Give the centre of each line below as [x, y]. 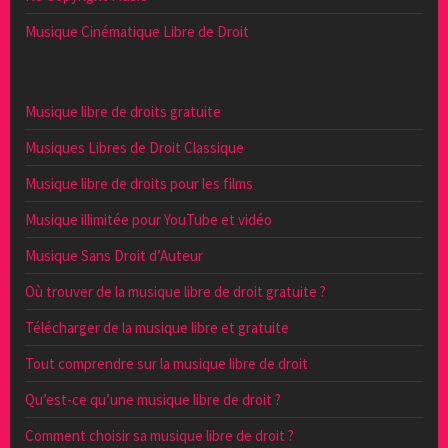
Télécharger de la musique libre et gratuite [157, 327]
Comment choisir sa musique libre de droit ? [159, 435]
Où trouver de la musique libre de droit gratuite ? [175, 291]
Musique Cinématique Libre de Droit [137, 31]
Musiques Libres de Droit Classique [134, 147]
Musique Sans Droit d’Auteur [114, 255]
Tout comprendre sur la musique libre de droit [166, 363]
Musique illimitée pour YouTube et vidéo [148, 219]
